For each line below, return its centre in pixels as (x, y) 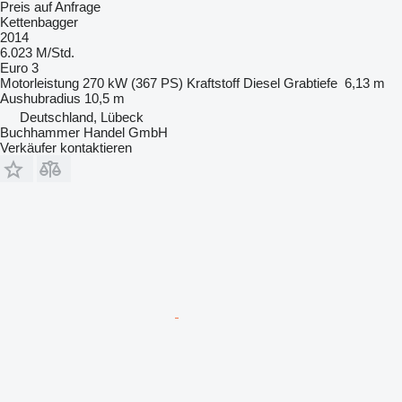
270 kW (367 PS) (133, 83)
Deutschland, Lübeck (82, 118)
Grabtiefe (310, 83)
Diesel (262, 83)
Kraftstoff (213, 83)
